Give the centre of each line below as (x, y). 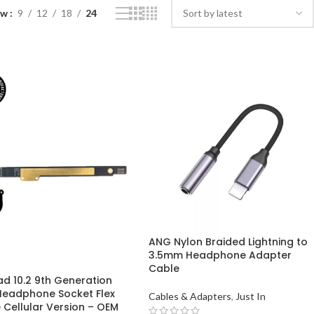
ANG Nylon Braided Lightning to (228, 241)
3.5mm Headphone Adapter (220, 255)
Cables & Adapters (190, 296)
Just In (251, 296)
